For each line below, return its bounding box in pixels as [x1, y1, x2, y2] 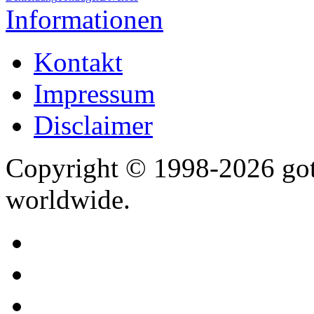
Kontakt [34, 47, 123, 78]
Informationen [6, 4, 163, 35]
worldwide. [6, 184, 130, 215]
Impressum [34, 78, 155, 109]
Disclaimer [34, 110, 153, 141]
